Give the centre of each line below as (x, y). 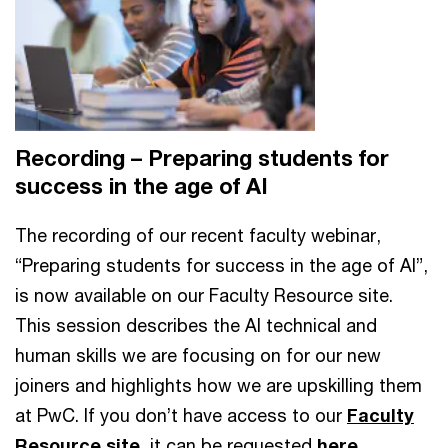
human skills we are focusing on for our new (198, 355)
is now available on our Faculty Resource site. (204, 295)
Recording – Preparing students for (202, 158)
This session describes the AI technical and (196, 325)
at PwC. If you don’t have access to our (181, 415)
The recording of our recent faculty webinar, (198, 235)
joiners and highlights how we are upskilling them (218, 385)
